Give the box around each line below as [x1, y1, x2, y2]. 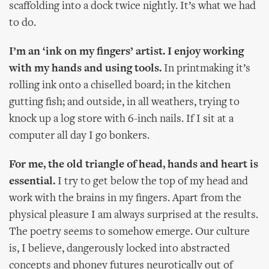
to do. [9, 17, 36, 29]
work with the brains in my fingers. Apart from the [9, 193, 241, 204]
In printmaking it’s [162, 63, 250, 74]
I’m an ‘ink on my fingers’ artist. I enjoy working [9, 46, 244, 58]
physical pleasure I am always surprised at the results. [9, 210, 258, 221]
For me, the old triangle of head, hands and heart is [9, 159, 258, 171]
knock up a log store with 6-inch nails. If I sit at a [9, 113, 234, 125]
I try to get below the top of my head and [55, 176, 248, 187]
